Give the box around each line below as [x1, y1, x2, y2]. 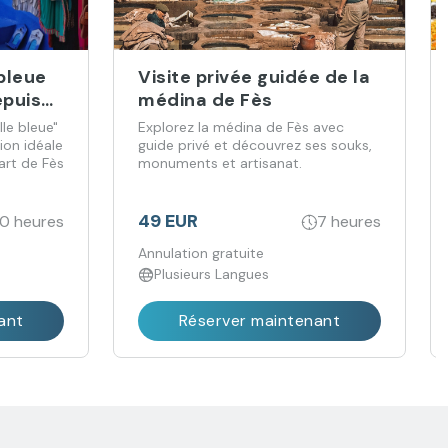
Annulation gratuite [138, 244, 265, 262]
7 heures [316, 210, 381, 232]
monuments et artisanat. [138, 154, 303, 172]
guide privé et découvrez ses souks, [138, 136, 373, 154]
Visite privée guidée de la [138, 65, 371, 89]
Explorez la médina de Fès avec [138, 118, 345, 136]
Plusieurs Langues [154, 265, 270, 283]
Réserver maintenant [178, 310, 341, 331]
